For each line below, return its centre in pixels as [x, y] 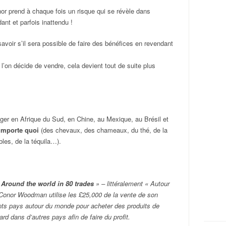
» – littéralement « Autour [132, 183]
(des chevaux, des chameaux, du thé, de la [103, 130]
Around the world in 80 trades [47, 183]
